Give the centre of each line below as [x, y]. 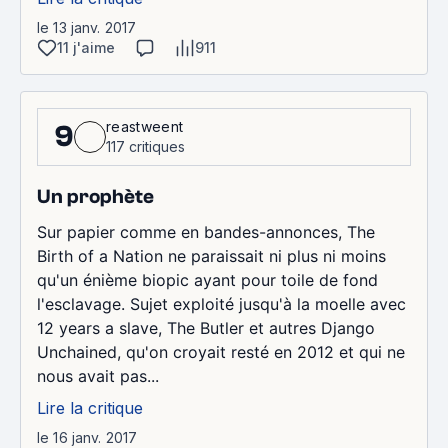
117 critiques [145, 146]
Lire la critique [90, 407]
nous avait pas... [98, 375]
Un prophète [95, 196]
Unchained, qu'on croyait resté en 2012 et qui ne [221, 351]
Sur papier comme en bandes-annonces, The [206, 231]
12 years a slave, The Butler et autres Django [206, 327]
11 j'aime [86, 47]
